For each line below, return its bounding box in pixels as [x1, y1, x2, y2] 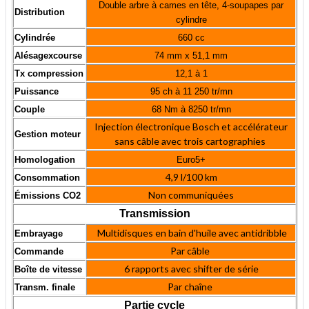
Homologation [14, 154, 75, 166]
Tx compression [14, 68, 83, 79]
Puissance [14, 86, 59, 97]
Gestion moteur [14, 129, 81, 140]
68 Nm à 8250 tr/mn [151, 104, 231, 115]
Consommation [14, 172, 80, 183]
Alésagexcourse [14, 50, 82, 61]
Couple [14, 104, 45, 115]
